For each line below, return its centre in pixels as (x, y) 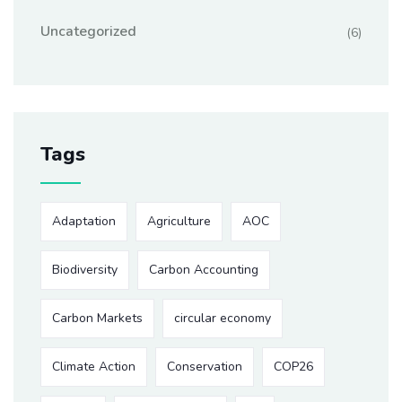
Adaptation (84, 221)
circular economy (223, 318)
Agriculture (179, 221)
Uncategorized (88, 31)
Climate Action (94, 367)
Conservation (205, 367)
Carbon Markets (97, 318)
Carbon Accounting (204, 270)
